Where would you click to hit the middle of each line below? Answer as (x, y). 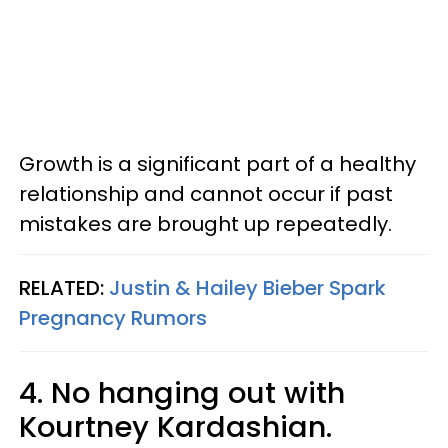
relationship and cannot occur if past (206, 193)
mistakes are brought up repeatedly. (208, 223)
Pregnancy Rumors (113, 317)
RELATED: (61, 287)
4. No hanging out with (182, 392)
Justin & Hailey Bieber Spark (245, 287)
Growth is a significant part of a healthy (217, 163)
